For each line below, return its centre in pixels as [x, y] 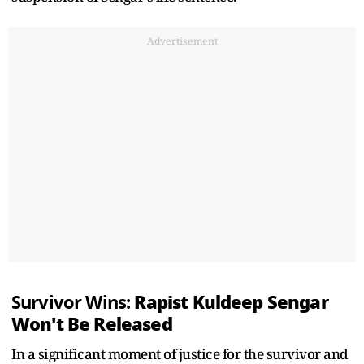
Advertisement [182, 41]
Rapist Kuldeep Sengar [231, 302]
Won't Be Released [92, 324]
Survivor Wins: [73, 302]
